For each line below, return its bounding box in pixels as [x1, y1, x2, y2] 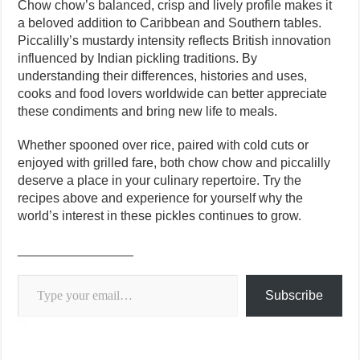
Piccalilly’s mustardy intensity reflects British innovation [18, 34, 332, 48]
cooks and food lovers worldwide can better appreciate [18, 87, 328, 101]
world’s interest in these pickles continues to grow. [18, 209, 302, 223]
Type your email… [17, 267, 62, 281]
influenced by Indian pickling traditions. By [18, 51, 258, 66]
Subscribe [264, 288, 323, 303]
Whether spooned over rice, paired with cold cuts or [18, 138, 309, 153]
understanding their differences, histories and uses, [18, 69, 308, 84]
